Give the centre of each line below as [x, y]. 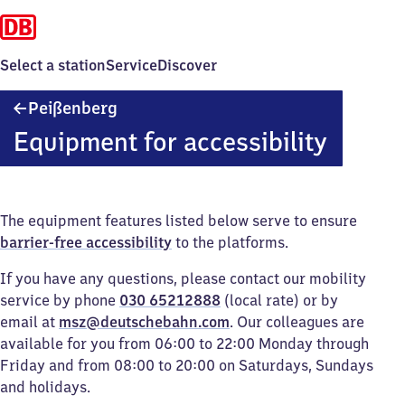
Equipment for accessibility [170, 141]
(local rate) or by [279, 300]
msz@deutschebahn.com [144, 322]
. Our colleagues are [297, 322]
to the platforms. [230, 242]
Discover [187, 65]
